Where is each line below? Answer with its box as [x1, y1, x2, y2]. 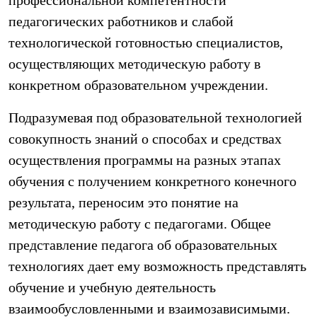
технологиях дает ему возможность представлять [8, 258, 306, 274]
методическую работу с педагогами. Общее [8, 216, 271, 231]
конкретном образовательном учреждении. [8, 77, 268, 93]
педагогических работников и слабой [8, 13, 234, 29]
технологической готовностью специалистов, [8, 35, 283, 50]
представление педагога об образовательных [8, 237, 277, 253]
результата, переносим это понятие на [8, 195, 238, 210]
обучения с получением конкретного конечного [8, 173, 296, 189]
